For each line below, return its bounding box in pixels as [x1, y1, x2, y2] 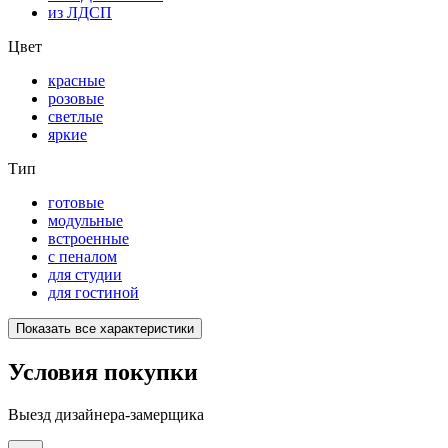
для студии [48, 266, 122, 284]
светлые [48, 108, 103, 126]
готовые [48, 194, 104, 212]
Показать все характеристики [16, 321, 194, 337]
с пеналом [48, 248, 117, 266]
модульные [48, 212, 123, 230]
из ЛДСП [48, 4, 112, 22]
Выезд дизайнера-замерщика [8, 406, 204, 424]
